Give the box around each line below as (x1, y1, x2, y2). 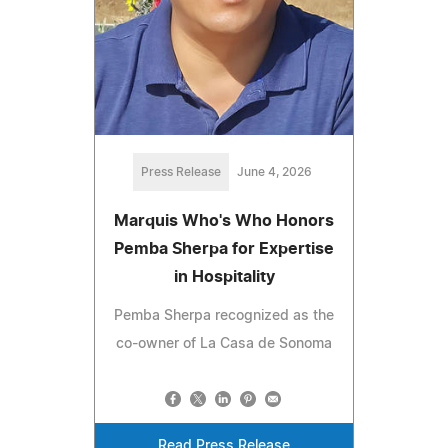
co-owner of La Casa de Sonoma (116, 337, 332, 352)
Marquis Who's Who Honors (114, 213, 334, 230)
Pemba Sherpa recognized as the (114, 309, 334, 324)
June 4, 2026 (236, 166, 312, 179)
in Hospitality (173, 269, 275, 286)
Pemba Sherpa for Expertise (114, 241, 334, 258)
